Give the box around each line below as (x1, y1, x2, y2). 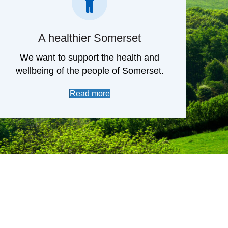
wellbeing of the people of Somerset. (15, 97, 164, 107)
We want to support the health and (20, 83, 160, 94)
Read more (69, 120, 110, 129)
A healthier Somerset (38, 63, 141, 76)
